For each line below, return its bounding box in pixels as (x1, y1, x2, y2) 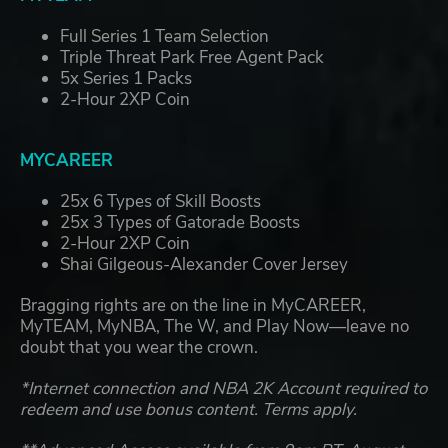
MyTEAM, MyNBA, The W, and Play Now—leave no (20, 315, 409, 339)
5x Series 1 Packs (60, 67, 192, 91)
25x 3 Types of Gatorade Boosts (60, 211, 300, 235)
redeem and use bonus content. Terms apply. (20, 398, 357, 422)
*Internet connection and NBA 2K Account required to (20, 377, 427, 401)
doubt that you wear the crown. (20, 336, 258, 360)
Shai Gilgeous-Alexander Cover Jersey (60, 253, 348, 277)
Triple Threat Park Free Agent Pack (60, 46, 324, 70)
